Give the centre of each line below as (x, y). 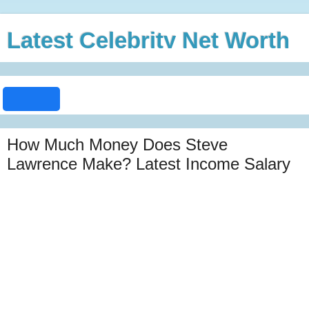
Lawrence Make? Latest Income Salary (149, 164)
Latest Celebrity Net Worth (148, 40)
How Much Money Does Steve (117, 144)
